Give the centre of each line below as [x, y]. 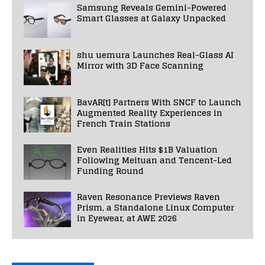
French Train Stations [124, 123]
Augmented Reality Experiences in [150, 112]
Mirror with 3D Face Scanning [140, 65]
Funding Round [110, 170]
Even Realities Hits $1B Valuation [147, 149]
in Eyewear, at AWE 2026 [127, 218]
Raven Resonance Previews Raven [148, 196]
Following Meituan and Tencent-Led [154, 160]
